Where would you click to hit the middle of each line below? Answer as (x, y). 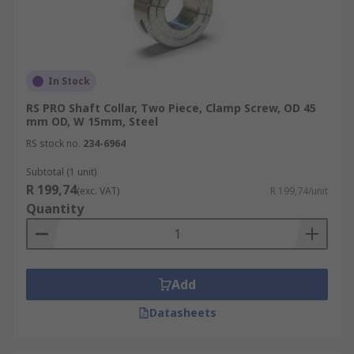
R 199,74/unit (299, 191)
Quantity (55, 209)
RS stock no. (53, 143)
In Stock (69, 81)
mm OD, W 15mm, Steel (92, 121)
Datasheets (183, 313)
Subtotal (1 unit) (61, 172)
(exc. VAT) (98, 191)
